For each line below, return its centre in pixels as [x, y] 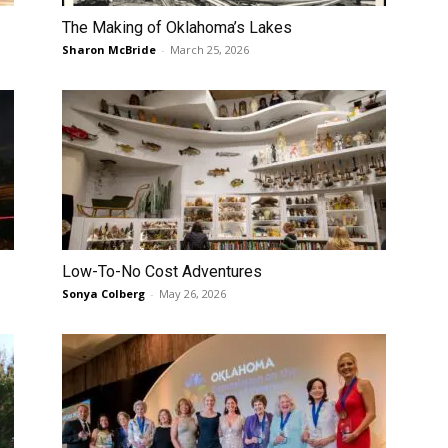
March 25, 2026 [209, 49]
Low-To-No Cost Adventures [162, 271]
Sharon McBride [109, 49]
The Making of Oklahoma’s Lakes [177, 27]
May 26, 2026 [192, 293]
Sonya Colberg [103, 293]
